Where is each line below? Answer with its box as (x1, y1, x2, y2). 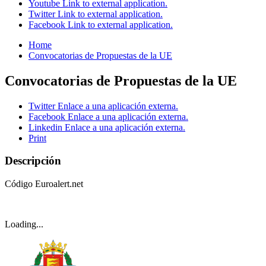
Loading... (5, 219, 43, 230)
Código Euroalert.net (5, 179, 83, 189)
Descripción (5, 154, 61, 167)
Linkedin (28, 122, 62, 132)
